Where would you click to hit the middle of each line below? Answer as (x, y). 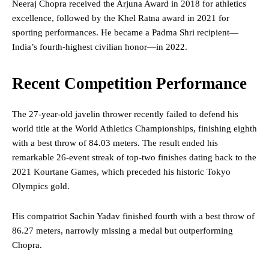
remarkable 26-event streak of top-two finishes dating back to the (134, 158)
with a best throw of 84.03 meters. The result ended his (115, 143)
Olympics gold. (41, 186)
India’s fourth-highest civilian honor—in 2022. (100, 47)
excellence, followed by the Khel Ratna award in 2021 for (121, 18)
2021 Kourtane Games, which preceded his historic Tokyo (121, 172)
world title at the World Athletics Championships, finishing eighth (134, 129)
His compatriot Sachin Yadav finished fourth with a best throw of (133, 216)
